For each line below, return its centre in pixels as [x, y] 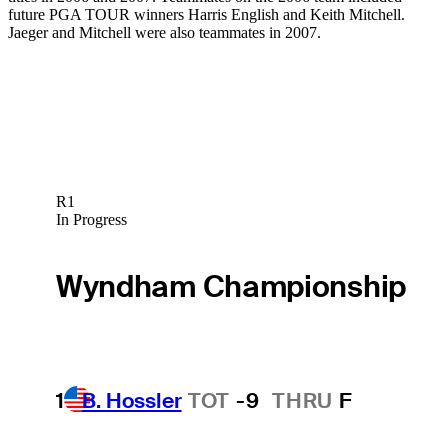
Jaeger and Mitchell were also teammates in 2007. [164, 33]
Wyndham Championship [230, 286]
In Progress [91, 219]
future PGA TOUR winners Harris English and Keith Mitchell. [206, 15]
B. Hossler [131, 401]
